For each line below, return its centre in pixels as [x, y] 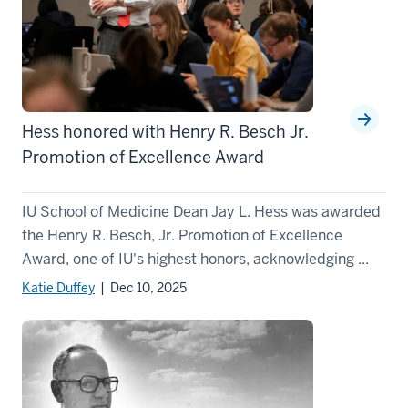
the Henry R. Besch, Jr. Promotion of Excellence [182, 236]
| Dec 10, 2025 [141, 288]
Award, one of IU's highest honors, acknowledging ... [195, 260]
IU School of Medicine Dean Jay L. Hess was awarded [201, 212]
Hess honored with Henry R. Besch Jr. [165, 132]
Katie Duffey [58, 288]
